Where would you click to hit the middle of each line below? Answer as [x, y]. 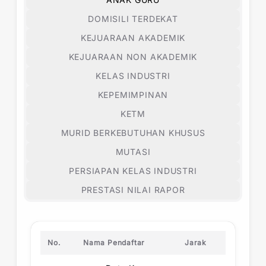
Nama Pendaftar [114, 243]
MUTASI [133, 152]
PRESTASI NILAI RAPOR [133, 190]
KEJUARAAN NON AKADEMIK [133, 57]
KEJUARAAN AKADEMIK [133, 38]
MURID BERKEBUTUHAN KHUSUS [133, 133]
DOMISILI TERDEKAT [133, 19]
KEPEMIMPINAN [133, 95]
